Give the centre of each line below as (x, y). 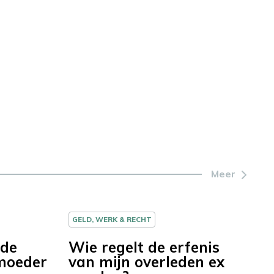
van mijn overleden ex (146, 262)
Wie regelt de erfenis (144, 247)
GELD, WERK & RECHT (112, 220)
